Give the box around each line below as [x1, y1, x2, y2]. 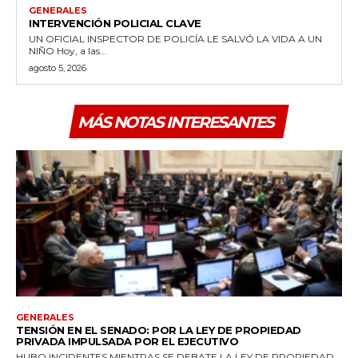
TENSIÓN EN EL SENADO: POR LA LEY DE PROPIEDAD [16, 324, 301, 337]
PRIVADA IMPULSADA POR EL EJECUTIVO [16, 335, 238, 348]
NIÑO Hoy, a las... [57, 44, 107, 57]
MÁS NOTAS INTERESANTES [78, 112, 273, 132]
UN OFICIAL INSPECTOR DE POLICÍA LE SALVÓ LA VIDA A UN [29, 32, 322, 45]
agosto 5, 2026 [29, 62, 86, 74]
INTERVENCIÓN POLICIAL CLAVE [29, 16, 201, 30]
